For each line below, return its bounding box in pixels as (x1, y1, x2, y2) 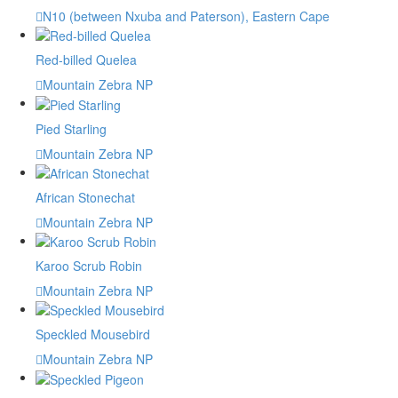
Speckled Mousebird (36, 325, 150, 344)
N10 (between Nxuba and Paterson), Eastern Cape (43, 6, 330, 25)
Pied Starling (36, 119, 107, 138)
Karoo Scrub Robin (36, 257, 142, 275)
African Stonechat (36, 187, 135, 206)
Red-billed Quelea (36, 51, 137, 69)
